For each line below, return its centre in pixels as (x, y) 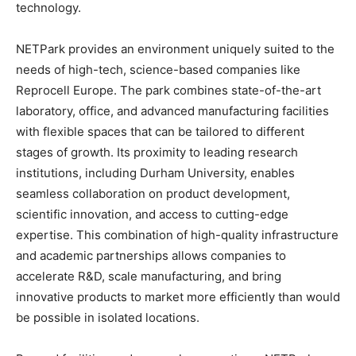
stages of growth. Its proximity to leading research (157, 152)
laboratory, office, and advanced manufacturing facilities (172, 111)
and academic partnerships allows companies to (151, 255)
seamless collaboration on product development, (153, 193)
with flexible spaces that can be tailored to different (160, 132)
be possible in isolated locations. (108, 317)
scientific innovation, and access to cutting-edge (152, 214)
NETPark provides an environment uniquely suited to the (175, 49)
